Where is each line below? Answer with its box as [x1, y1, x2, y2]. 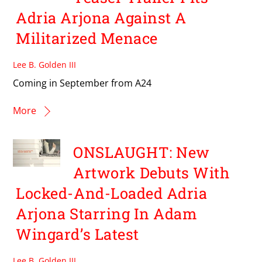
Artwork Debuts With [73, 163, 230, 183]
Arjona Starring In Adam [16, 204, 198, 224]
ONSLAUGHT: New [73, 142, 210, 163]
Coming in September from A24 [13, 76, 152, 89]
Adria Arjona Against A [16, 8, 187, 28]
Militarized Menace [16, 28, 158, 49]
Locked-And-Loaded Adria [16, 183, 208, 204]
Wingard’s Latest [16, 224, 139, 244]
